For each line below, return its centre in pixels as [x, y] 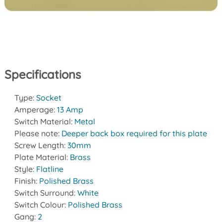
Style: [25, 169]
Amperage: [35, 110]
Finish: [27, 181]
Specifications [42, 75]
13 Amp [70, 110]
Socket [49, 98]
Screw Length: [41, 145]
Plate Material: [42, 157]
